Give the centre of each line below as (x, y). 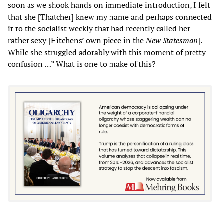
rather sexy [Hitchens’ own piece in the (77, 40)
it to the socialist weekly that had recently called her (99, 28)
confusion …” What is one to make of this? (82, 64)
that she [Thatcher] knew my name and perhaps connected (110, 16)
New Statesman (172, 40)
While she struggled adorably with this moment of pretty (107, 52)
